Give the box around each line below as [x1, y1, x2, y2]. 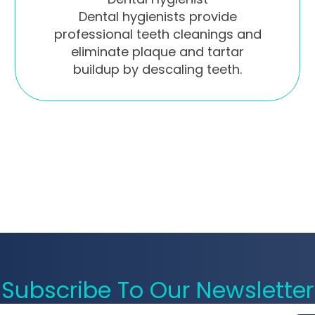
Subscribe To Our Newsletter [1, 274, 314, 307]
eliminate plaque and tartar [71, 42, 244, 60]
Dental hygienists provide [78, 7, 237, 25]
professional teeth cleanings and [53, 25, 262, 43]
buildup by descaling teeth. [73, 60, 242, 78]
